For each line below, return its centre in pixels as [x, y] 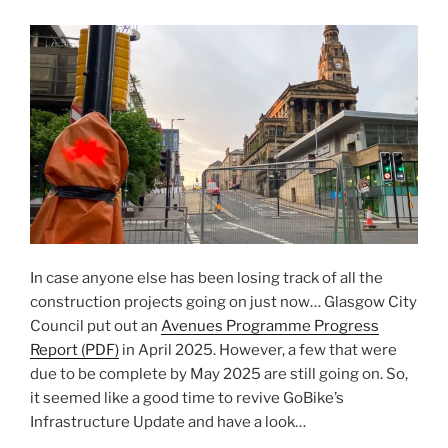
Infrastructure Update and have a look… [168, 421]
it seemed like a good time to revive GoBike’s [187, 397]
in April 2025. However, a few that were [258, 349]
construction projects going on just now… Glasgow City [223, 301]
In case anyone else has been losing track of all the [206, 277]
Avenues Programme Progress [270, 325]
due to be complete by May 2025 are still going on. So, [219, 373]
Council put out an [95, 325]
